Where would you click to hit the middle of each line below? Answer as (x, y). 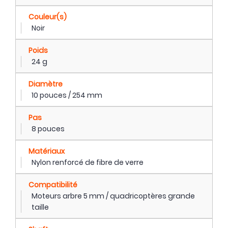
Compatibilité (53, 184)
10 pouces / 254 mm (67, 95)
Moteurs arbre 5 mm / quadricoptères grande (113, 196)
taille (40, 207)
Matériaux (47, 151)
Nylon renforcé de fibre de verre (88, 162)
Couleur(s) (48, 17)
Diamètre (46, 84)
